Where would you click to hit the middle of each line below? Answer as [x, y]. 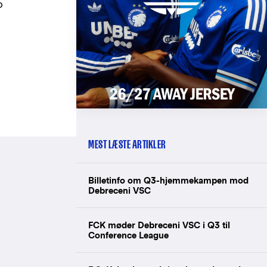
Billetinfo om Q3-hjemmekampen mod [168, 180]
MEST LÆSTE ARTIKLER [127, 144]
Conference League [128, 235]
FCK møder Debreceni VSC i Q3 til [159, 225]
